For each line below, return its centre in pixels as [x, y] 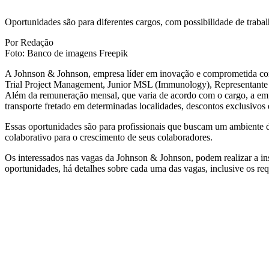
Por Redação [29, 43]
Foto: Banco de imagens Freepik [66, 53]
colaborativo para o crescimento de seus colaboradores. [109, 138]
